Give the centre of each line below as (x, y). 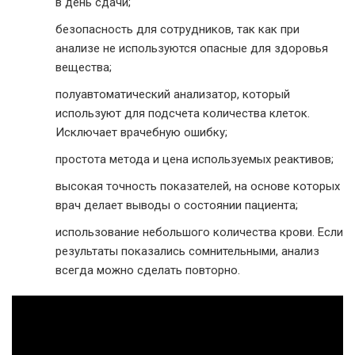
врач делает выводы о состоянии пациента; (177, 206)
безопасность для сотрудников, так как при (177, 30)
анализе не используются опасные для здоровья (192, 49)
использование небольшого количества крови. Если (199, 233)
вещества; (84, 68)
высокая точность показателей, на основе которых (198, 187)
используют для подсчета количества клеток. (183, 114)
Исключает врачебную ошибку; (141, 133)
